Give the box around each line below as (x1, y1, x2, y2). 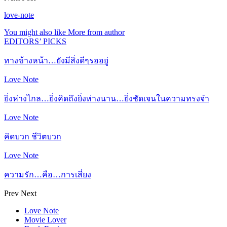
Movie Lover (24, 215, 66, 224)
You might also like (4, 27, 66, 36)
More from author (68, 27, 125, 36)
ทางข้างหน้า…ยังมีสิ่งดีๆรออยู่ (4, 56, 108, 65)
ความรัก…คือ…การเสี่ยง (4, 170, 91, 179)
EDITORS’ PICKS (4, 36, 66, 46)
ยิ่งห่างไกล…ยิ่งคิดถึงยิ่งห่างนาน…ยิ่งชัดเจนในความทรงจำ (4, 94, 209, 103)
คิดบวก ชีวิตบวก (4, 132, 61, 141)
